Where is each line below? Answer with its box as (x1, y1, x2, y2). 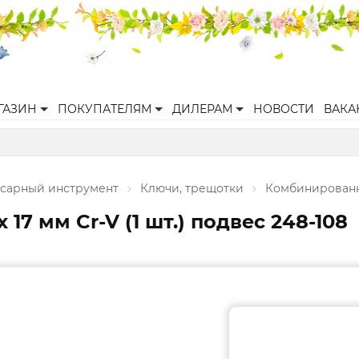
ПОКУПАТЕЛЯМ (58, 102, 151, 116)
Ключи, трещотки (140, 181, 244, 196)
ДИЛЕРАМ (172, 102, 232, 116)
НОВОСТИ (253, 102, 314, 116)
